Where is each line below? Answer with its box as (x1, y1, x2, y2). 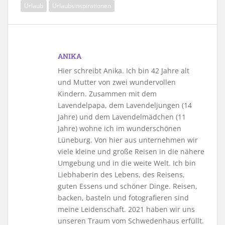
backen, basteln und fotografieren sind (58, 192, 189, 202)
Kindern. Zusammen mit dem (58, 88, 157, 98)
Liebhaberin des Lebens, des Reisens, (58, 169, 185, 179)
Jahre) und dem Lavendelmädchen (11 (58, 111, 186, 122)
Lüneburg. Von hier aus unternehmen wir (58, 135, 198, 145)
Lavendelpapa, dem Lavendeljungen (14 (58, 100, 192, 110)
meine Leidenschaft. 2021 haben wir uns (58, 204, 195, 214)
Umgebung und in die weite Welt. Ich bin (58, 158, 196, 168)
